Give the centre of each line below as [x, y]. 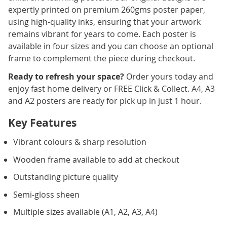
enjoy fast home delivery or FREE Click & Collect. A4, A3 [111, 89]
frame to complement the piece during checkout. [102, 59]
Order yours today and [169, 77]
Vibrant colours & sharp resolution [80, 142]
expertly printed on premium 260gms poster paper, [107, 10]
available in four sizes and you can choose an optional [111, 46]
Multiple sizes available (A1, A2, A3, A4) [85, 212]
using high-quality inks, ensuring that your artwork [104, 22]
